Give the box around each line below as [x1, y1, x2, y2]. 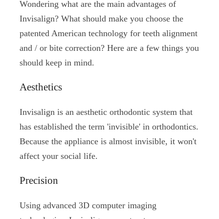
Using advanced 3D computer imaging [20, 200, 156, 210]
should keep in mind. [20, 57, 94, 67]
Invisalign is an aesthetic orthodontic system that [20, 107, 193, 117]
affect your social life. [20, 151, 98, 161]
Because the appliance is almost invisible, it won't [20, 136, 197, 146]
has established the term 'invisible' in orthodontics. [20, 121, 198, 131]
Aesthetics [20, 81, 62, 93]
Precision [20, 174, 58, 186]
